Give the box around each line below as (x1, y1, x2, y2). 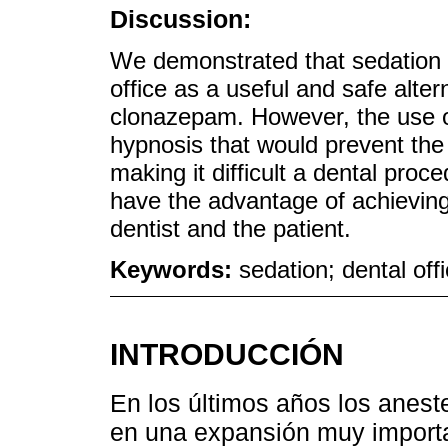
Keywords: (110, 255, 239, 283)
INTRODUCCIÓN (110, 337, 344, 372)
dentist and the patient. (110, 214, 351, 242)
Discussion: (110, 4, 251, 33)
